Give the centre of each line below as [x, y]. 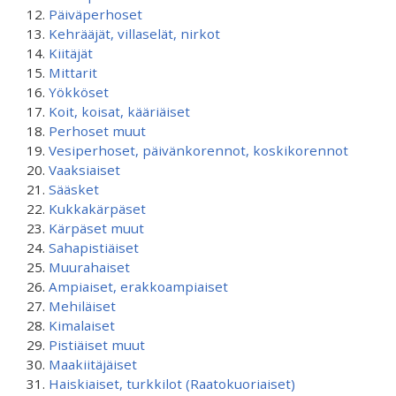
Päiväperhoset [95, 14]
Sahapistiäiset [94, 247]
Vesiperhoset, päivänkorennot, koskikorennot [198, 150]
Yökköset [79, 92]
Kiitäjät [71, 53]
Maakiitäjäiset [93, 364]
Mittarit [73, 72]
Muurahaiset [89, 267]
